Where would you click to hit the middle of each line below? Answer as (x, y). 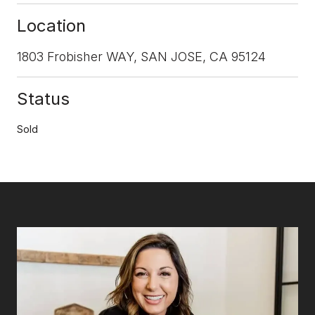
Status (43, 98)
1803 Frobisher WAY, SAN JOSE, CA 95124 (141, 56)
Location (51, 25)
